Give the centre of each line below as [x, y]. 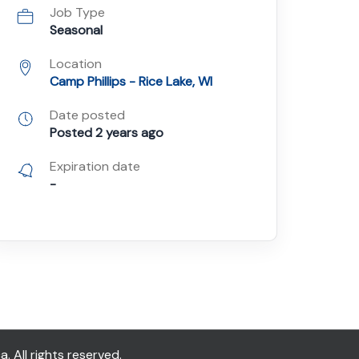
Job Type [77, 12]
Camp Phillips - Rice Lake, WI [131, 81]
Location [76, 64]
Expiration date [95, 166]
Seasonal [76, 30]
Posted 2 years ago [107, 133]
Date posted [87, 115]
